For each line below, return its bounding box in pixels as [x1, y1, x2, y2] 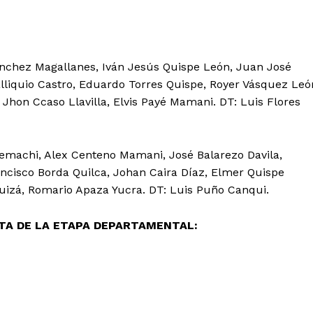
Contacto [133, 249, 180, 261]
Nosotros [133, 227, 177, 240]
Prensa [133, 270, 167, 282]
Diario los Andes [133, 187, 290, 213]
